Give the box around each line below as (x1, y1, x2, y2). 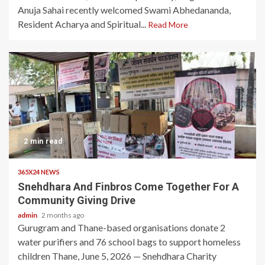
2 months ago (41, 211, 84, 219)
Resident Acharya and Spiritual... (18, 18, 148, 30)
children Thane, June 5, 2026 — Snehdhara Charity (18, 250, 216, 261)
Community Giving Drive (18, 194, 135, 206)
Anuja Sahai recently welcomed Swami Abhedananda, (18, 4, 231, 15)
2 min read (24, 137, 62, 146)
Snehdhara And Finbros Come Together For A (18, 180, 239, 193)
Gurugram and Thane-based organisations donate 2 (18, 222, 225, 233)
